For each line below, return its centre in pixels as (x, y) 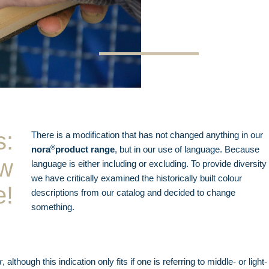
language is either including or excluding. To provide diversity (149, 164)
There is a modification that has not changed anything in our (147, 135)
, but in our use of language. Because (187, 150)
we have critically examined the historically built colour (136, 178)
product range (85, 150)
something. (53, 207)
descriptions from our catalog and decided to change (133, 193)
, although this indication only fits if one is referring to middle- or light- (135, 262)
